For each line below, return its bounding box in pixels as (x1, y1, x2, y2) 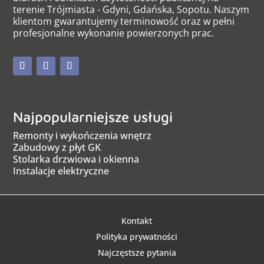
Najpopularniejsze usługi (13, 108, 173, 126)
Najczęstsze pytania (97, 247, 176, 259)
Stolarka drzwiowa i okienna (13, 153, 140, 166)
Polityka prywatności (96, 231, 177, 243)
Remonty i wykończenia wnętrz (13, 129, 152, 143)
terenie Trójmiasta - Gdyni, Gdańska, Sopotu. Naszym (13, 3, 250, 16)
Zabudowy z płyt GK (13, 141, 101, 154)
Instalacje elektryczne (13, 164, 110, 178)
